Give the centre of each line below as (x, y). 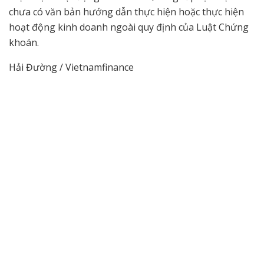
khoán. (24, 43)
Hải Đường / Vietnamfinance (71, 67)
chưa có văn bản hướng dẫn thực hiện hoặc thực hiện (126, 12)
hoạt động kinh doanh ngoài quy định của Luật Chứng (129, 27)
